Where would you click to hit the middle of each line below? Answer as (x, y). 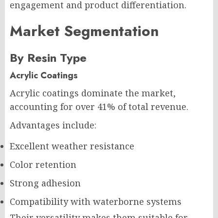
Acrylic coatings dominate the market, (93, 93)
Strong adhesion (45, 183)
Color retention (43, 164)
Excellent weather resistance (72, 146)
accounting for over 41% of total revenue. (99, 107)
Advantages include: (53, 125)
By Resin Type (48, 58)
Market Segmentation (84, 31)
